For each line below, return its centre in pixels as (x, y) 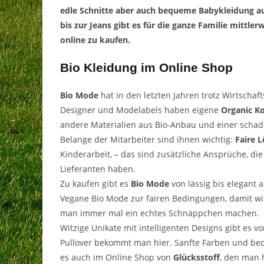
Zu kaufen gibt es (95, 184)
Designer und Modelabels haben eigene (141, 110)
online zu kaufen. (95, 40)
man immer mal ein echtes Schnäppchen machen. (160, 213)
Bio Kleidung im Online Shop (146, 68)
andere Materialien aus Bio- (115, 125)
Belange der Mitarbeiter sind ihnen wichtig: (148, 140)
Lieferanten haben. (98, 169)
